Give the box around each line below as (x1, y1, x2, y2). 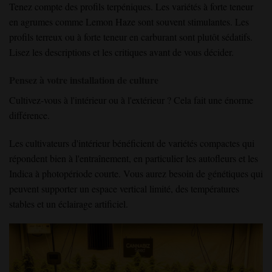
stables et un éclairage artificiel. (9, 197, 128, 210)
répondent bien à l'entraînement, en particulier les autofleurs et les (9, 151, 258, 165)
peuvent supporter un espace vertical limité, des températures (9, 182, 239, 195)
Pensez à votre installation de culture (9, 72, 158, 87)
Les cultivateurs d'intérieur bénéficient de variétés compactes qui (9, 136, 254, 149)
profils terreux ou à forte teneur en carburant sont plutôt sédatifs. (9, 30, 253, 43)
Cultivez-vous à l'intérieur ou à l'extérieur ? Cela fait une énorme (9, 93, 253, 106)
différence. (9, 108, 50, 121)
